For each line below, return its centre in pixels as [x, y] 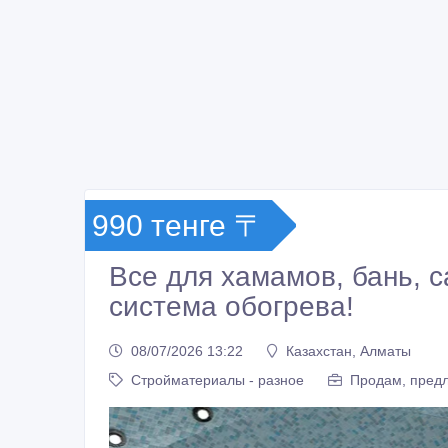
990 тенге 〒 [178, 226]
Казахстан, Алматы [348, 350]
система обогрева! [231, 307]
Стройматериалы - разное [217, 379]
